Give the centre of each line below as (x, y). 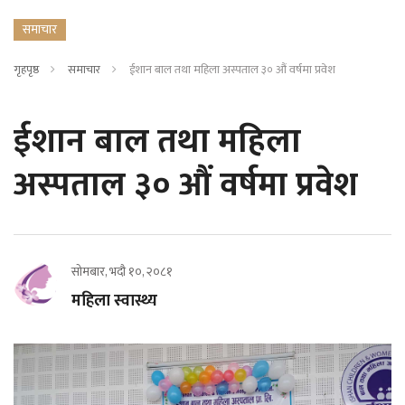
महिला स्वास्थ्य (114, 301)
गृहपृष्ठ (26, 70)
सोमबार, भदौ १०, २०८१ (122, 272)
